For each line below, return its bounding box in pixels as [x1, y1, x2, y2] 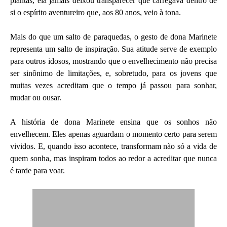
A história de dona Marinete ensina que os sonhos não [10, 118, 217, 126]
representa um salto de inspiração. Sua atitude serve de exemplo [10, 45, 217, 53]
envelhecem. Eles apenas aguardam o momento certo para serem [10, 130, 217, 138]
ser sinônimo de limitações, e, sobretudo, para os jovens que [10, 69, 217, 78]
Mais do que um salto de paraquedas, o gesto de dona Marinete [10, 32, 217, 41]
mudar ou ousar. [10, 93, 61, 102]
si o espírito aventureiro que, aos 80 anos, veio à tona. [10, 8, 181, 17]
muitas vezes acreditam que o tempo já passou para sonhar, [10, 81, 217, 90]
